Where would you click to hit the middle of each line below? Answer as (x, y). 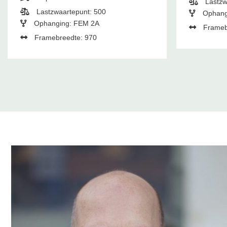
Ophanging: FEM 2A (65, 24)
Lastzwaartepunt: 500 (70, 12)
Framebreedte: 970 (64, 38)
